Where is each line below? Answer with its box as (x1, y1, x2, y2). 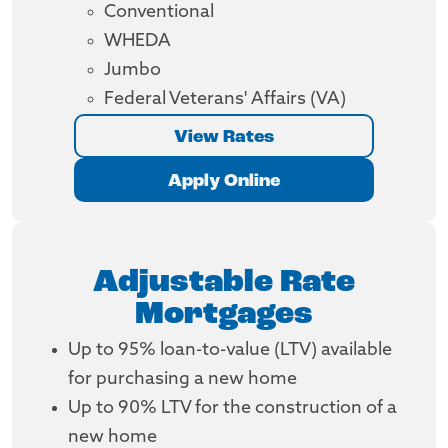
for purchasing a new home (68, 370, 297, 389)
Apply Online (168, 171, 280, 191)
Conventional (104, 3, 214, 22)
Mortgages (135, 299, 313, 331)
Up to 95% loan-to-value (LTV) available (68, 341, 392, 360)
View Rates (174, 127, 274, 147)
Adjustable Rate (93, 267, 355, 299)
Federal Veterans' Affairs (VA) (104, 90, 346, 109)
